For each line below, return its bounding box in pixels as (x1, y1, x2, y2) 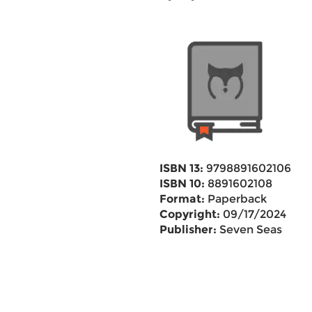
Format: (159, 192, 205, 205)
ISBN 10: (159, 177, 205, 190)
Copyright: (159, 208, 220, 221)
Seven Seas (216, 223, 282, 236)
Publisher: (159, 223, 217, 236)
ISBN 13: (159, 162, 203, 175)
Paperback (204, 192, 267, 205)
